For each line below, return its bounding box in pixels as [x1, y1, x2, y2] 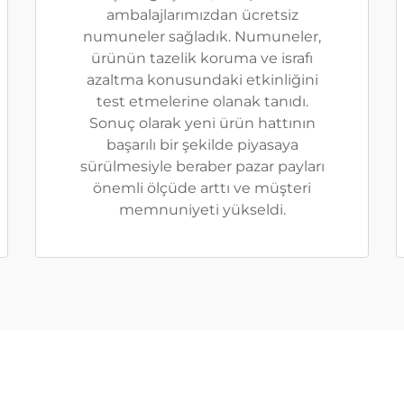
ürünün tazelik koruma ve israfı [91, 50, 313, 68]
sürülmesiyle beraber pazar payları [79, 158, 325, 176]
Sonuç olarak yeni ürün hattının [88, 115, 316, 133]
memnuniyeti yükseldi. [118, 201, 286, 219]
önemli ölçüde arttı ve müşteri [93, 179, 311, 197]
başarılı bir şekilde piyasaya [106, 136, 298, 154]
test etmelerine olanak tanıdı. [96, 93, 308, 111]
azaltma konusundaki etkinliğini [86, 71, 318, 89]
